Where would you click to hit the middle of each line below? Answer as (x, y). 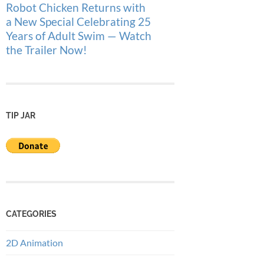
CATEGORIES (31, 214)
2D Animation (34, 243)
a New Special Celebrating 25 (78, 21)
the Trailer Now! (47, 49)
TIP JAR (21, 115)
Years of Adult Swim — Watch (79, 35)
